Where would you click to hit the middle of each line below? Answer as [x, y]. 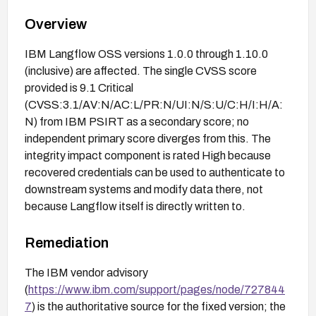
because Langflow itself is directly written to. [135, 206]
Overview [56, 24]
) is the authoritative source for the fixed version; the [159, 306]
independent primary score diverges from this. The [148, 138]
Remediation [67, 242]
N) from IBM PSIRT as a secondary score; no [137, 121]
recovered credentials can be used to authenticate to [155, 172]
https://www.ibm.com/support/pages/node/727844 [157, 289]
